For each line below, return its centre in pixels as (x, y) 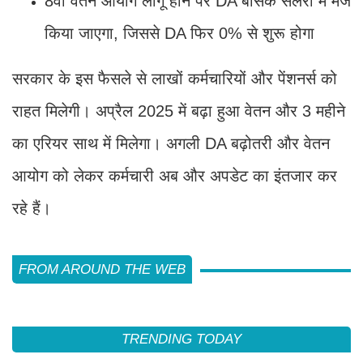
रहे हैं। (32, 208)
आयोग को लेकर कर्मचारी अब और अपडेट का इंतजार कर (175, 175)
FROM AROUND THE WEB (102, 269)
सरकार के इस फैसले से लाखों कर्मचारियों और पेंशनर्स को (175, 78)
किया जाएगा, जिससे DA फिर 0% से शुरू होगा (179, 33)
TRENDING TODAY (181, 339)
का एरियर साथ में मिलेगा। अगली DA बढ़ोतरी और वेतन (171, 143)
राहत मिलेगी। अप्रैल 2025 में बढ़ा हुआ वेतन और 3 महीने (179, 111)
